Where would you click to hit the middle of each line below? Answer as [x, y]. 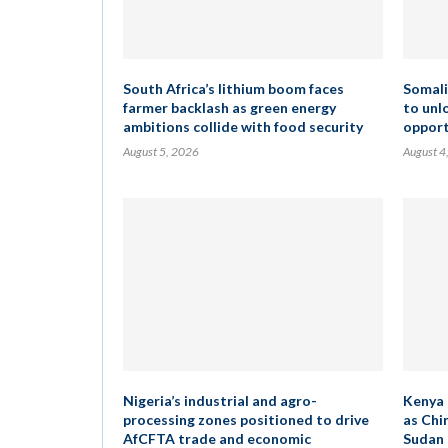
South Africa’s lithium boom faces [233, 88]
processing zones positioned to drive [246, 419]
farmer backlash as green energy [229, 107]
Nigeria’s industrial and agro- [220, 400]
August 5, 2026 [161, 151]
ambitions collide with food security [243, 126]
